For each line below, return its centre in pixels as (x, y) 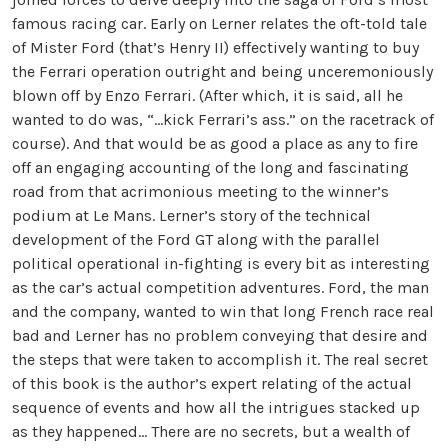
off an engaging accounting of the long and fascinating (210, 167)
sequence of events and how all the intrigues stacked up (216, 407)
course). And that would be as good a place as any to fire (215, 143)
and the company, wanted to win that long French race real (223, 311)
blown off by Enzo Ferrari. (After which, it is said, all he (207, 95)
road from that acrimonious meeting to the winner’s (200, 191)
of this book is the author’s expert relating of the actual (212, 383)
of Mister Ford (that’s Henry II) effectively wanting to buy (215, 47)
